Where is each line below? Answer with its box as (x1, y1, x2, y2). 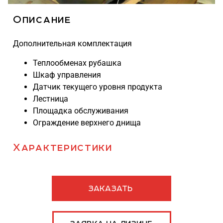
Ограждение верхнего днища (33, 117, 141, 127)
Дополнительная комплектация (13, 39, 132, 49)
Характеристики (13, 141, 112, 153)
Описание (13, 13, 71, 25)
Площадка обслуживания (33, 106, 128, 115)
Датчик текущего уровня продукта (33, 82, 162, 92)
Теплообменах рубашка (33, 58, 121, 68)
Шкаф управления (33, 70, 101, 80)
